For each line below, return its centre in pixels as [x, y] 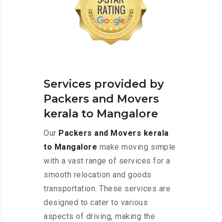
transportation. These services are [107, 189]
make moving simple [137, 147]
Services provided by [104, 84]
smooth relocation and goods [98, 175]
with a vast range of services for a [107, 161]
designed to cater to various [96, 203]
